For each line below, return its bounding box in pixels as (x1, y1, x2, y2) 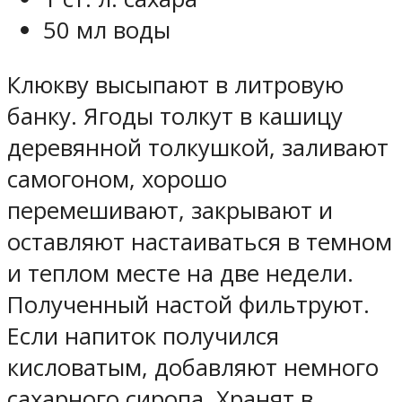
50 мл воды (43, 14, 170, 47)
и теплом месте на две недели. (7, 258, 354, 289)
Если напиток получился (7, 320, 279, 352)
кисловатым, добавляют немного (7, 352, 379, 383)
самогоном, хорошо (7, 163, 227, 195)
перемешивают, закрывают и (7, 195, 333, 226)
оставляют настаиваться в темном (7, 226, 392, 258)
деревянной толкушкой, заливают (7, 132, 389, 163)
